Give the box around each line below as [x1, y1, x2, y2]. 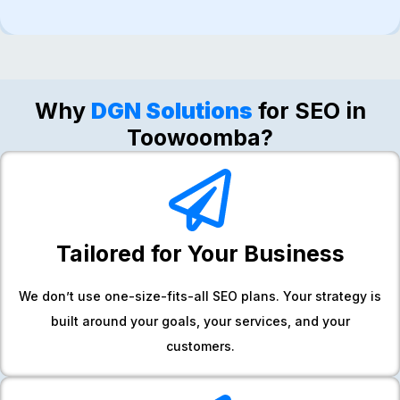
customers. [165, 337, 235, 354]
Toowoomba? [127, 123, 273, 151]
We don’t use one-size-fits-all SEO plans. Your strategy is [19, 287, 381, 304]
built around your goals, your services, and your [50, 312, 350, 329]
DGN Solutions [90, 96, 253, 124]
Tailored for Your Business [55, 239, 345, 267]
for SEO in [252, 96, 366, 124]
